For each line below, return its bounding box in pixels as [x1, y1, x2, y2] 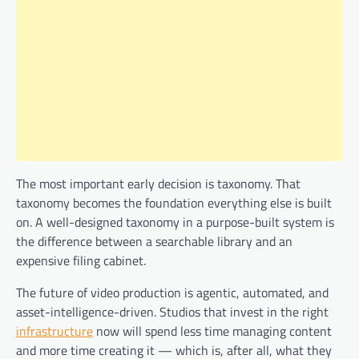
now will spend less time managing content [93, 321, 332, 341]
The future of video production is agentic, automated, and [16, 282, 329, 302]
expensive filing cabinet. [16, 250, 146, 270]
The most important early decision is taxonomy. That [16, 173, 301, 193]
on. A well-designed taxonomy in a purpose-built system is [16, 212, 334, 232]
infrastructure [16, 321, 93, 341]
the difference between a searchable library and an [16, 231, 292, 251]
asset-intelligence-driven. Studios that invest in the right [16, 301, 329, 321]
